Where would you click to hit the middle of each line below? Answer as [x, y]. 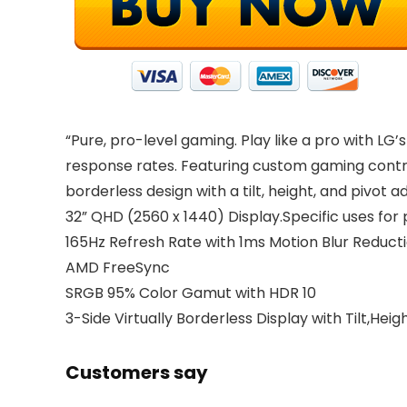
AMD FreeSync [118, 268]
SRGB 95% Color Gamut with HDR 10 [191, 293]
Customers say [137, 372]
